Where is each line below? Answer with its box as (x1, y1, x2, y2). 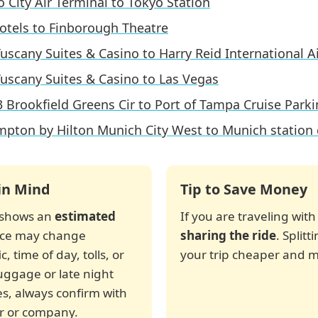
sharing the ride (180, 227, 276, 244)
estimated (55, 208, 116, 225)
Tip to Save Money (180, 180, 307, 199)
